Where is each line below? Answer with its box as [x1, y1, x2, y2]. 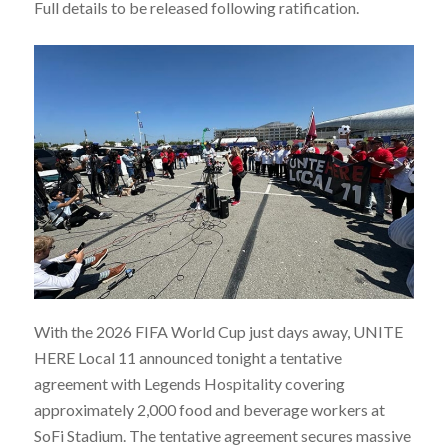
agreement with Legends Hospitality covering [33, 373, 345, 393]
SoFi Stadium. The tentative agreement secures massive [33, 425, 411, 445]
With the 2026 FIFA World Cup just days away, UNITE [33, 321, 403, 341]
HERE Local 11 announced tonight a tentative [33, 347, 342, 367]
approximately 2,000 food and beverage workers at [33, 399, 385, 419]
